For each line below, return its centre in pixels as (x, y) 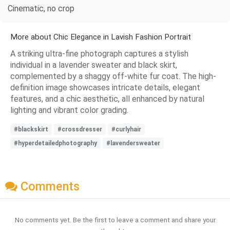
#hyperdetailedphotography (55, 143)
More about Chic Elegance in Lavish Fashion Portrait (101, 37)
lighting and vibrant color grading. (69, 110)
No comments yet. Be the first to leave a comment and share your (115, 220)
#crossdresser (80, 129)
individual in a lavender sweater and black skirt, (94, 65)
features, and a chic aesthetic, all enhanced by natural (107, 99)
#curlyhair (126, 129)
